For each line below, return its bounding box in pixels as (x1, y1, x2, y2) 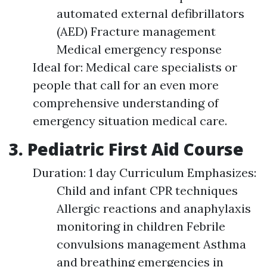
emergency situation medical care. (33, 113, 227, 129)
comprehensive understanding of (33, 95, 219, 111)
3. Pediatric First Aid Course (9, 138, 244, 161)
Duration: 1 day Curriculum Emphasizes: (33, 165, 256, 181)
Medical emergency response (57, 42, 222, 57)
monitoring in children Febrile (57, 219, 225, 234)
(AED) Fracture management (57, 24, 216, 39)
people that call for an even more (33, 77, 219, 93)
